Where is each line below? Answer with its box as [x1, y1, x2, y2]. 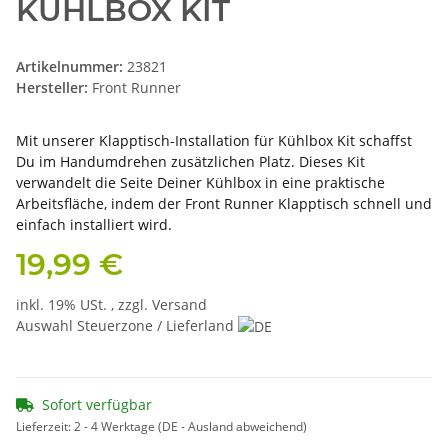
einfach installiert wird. [16, 214, 172, 234]
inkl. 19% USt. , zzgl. [16, 294, 152, 314]
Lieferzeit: [16, 418, 74, 436]
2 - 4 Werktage [74, 418, 158, 436]
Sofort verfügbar [42, 395, 152, 415]
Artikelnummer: [16, 56, 127, 76]
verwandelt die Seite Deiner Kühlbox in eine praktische [16, 172, 385, 192]
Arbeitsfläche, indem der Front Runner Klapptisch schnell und [16, 193, 432, 213]
